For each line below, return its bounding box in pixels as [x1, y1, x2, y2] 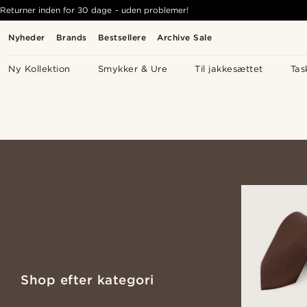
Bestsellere [97, 32, 146, 42]
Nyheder [8, 32, 45, 42]
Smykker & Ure [97, 64, 168, 74]
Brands [56, 32, 87, 42]
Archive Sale [157, 32, 212, 42]
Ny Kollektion [8, 64, 71, 74]
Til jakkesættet [195, 64, 263, 74]
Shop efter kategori [21, 272, 154, 288]
